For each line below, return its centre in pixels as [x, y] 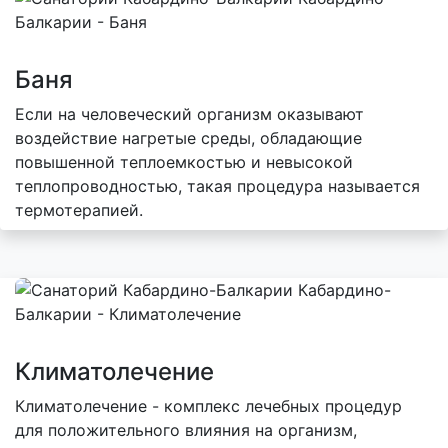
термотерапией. [79, 209]
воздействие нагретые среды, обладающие [188, 137]
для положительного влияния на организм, [186, 429]
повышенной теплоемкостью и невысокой [184, 161]
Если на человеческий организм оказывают [189, 113]
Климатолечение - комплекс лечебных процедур [208, 405]
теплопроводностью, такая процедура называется [217, 185]
